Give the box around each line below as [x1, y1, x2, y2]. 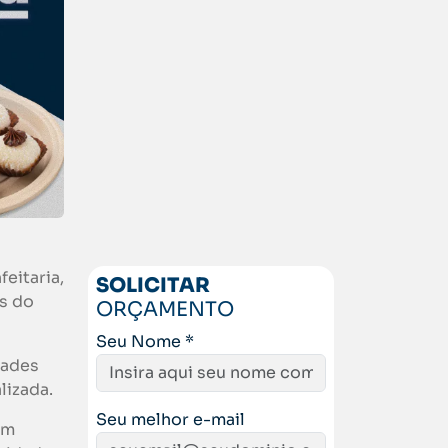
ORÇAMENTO [96, 297, 234, 323]
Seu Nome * [96, 331, 194, 353]
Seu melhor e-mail [96, 409, 245, 431]
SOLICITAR [96, 273, 210, 299]
